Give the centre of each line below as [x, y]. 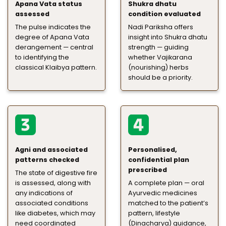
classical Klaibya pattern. [56, 68]
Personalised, [153, 149]
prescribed [148, 169]
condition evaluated [164, 14]
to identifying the [42, 58]
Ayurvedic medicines [163, 193]
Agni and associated [51, 149]
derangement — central [54, 47]
